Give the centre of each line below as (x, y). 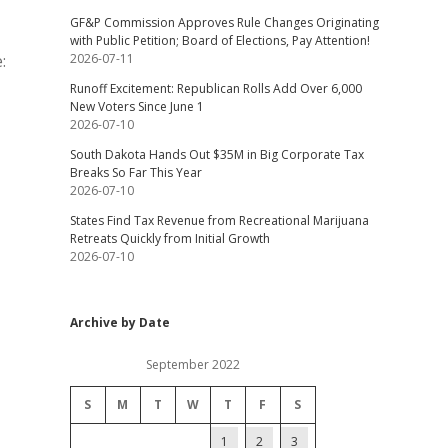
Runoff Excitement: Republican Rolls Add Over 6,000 (215, 88)
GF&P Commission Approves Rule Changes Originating (224, 22)
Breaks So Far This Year (135, 172)
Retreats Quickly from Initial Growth (169, 238)
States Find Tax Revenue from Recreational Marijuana (219, 220)
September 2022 (192, 364)
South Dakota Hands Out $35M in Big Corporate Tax (216, 154)
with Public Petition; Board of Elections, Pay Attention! (219, 40)
